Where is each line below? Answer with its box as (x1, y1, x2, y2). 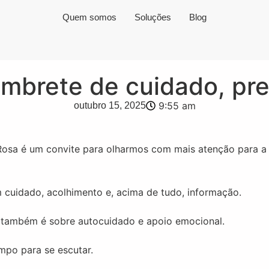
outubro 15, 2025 (73, 100, 146, 110)
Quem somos (62, 12, 116, 22)
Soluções (134, 12, 171, 22)
